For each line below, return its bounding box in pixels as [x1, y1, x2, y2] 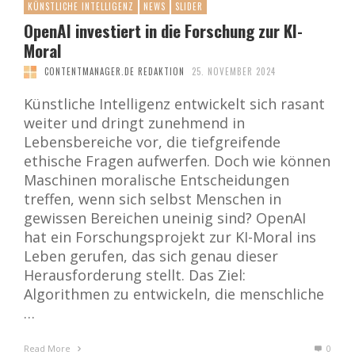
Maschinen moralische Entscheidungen [24, 170, 289, 190]
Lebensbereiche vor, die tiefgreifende [24, 132, 281, 152]
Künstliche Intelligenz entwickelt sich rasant [24, 94, 325, 114]
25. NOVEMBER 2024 [192, 65, 276, 78]
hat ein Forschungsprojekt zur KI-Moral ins [24, 227, 316, 247]
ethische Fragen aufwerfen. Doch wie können [24, 151, 330, 171]
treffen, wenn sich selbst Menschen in [24, 189, 281, 209]
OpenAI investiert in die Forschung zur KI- [24, 18, 303, 44]
